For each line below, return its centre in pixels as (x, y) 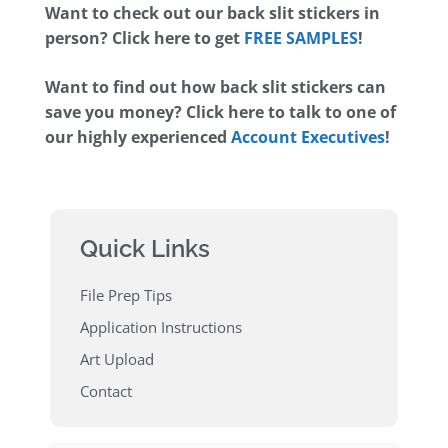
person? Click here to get (144, 38)
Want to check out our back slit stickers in (212, 13)
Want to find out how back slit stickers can (215, 87)
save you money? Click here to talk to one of (220, 112)
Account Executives (308, 137)
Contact (106, 391)
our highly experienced (138, 137)
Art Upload (117, 359)
